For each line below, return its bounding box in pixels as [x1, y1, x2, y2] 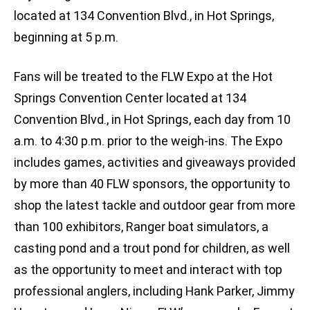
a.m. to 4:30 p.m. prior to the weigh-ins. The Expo [14, 134, 282, 149]
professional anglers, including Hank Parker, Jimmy [14, 284, 295, 299]
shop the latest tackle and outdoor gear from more [14, 198, 295, 213]
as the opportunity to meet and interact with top [14, 262, 282, 277]
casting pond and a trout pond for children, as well [14, 241, 290, 256]
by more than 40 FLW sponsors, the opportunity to [14, 176, 290, 192]
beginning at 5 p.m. [14, 30, 118, 45]
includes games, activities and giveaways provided [14, 155, 295, 170]
